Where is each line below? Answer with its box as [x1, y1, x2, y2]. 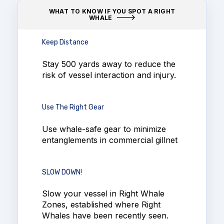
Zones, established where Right [42, 199, 160, 210]
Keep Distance [42, 38, 88, 47]
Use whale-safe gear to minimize [42, 123, 166, 134]
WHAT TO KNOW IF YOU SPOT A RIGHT [48, 7, 175, 15]
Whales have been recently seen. [42, 210, 168, 221]
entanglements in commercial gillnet [42, 134, 177, 145]
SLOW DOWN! [42, 168, 82, 177]
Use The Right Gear [42, 103, 104, 112]
